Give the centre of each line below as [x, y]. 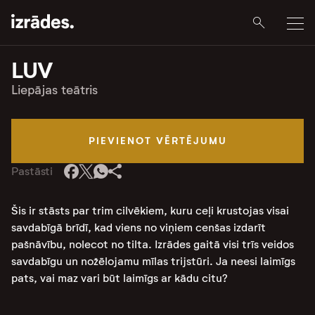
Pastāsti [32, 171]
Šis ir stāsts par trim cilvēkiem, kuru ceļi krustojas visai [150, 211]
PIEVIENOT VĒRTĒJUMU [157, 141]
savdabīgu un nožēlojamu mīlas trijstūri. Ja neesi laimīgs [153, 261]
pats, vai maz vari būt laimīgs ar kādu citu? [120, 278]
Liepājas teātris [54, 90]
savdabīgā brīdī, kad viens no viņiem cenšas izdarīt [139, 227]
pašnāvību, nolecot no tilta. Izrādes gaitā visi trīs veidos [153, 244]
